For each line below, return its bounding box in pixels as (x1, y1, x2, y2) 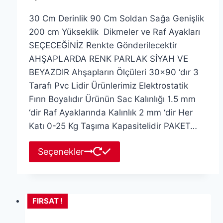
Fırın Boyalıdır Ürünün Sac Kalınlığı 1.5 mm (28, 94, 196, 104)
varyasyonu (119, 196, 165, 206)
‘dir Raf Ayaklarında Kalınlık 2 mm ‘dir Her (28, 107, 193, 117)
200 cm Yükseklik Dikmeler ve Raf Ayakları (28, 26, 200, 37)
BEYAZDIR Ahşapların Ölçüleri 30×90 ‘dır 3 (28, 67, 199, 77)
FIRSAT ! (32, 196, 63, 206)
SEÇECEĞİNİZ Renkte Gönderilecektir (28, 40, 177, 50)
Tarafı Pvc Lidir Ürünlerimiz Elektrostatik (28, 80, 188, 91)
